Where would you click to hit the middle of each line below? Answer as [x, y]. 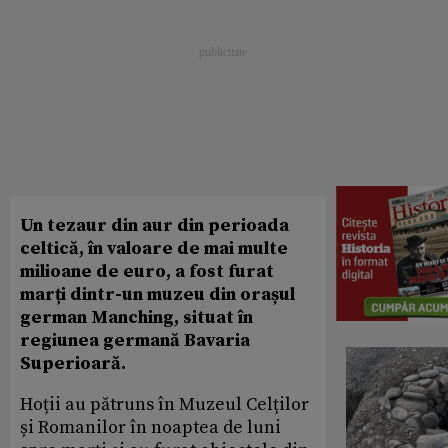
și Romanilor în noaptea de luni [150, 428]
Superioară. [73, 364]
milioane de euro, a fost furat [147, 272]
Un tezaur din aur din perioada [154, 226]
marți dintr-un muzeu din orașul [157, 295]
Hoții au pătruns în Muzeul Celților [164, 405]
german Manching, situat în [136, 318]
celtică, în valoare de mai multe [154, 249]
